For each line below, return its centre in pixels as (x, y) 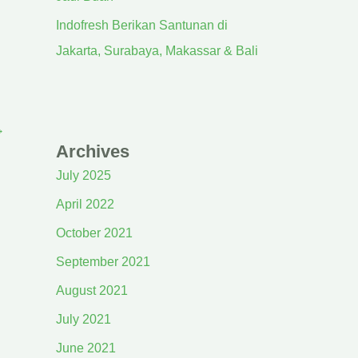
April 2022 (85, 204)
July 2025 (84, 175)
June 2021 (86, 348)
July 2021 (84, 319)
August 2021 (92, 290)
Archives (93, 151)
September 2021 (103, 262)
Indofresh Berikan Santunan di (142, 25)
